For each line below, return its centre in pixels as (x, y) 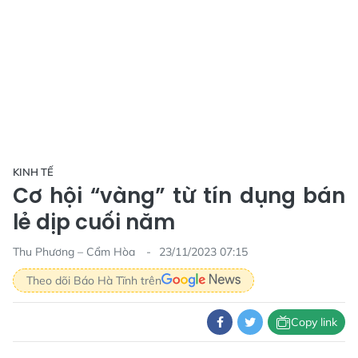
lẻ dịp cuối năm (94, 222)
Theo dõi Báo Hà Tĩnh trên (94, 280)
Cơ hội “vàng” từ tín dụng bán (179, 196)
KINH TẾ (33, 172)
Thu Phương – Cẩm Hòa (76, 252)
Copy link (314, 322)
